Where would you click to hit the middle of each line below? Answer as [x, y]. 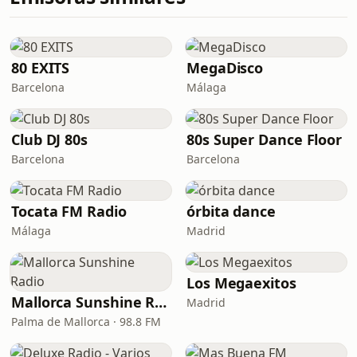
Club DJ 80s [50, 139]
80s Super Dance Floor [265, 139]
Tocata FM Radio [69, 211]
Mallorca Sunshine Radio [161, 302]
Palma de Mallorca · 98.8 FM [86, 322]
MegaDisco [225, 68]
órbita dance [231, 211]
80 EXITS [41, 68]
